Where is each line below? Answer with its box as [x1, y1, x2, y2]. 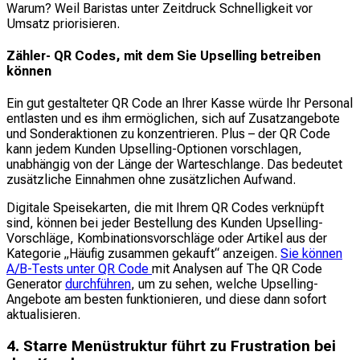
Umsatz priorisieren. [6, 15, 120, 31]
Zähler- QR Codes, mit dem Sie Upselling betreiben [6, 48, 321, 64]
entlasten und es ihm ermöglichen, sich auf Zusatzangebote [6, 111, 340, 127]
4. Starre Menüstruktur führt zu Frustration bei [6, 337, 336, 356]
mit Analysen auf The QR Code [152, 261, 322, 277]
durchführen [65, 276, 131, 292]
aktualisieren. [6, 307, 80, 323]
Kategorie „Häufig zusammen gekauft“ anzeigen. [6, 246, 280, 262]
